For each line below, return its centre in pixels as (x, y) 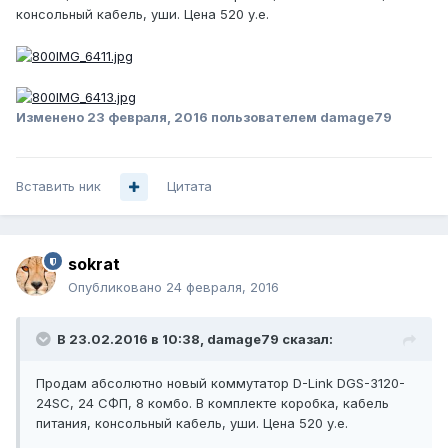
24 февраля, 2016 (222, 287)
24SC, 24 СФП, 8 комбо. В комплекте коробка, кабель (212, 403)
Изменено (51, 117)
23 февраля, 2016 (147, 117)
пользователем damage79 (300, 117)
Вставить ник (58, 186)
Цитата (189, 186)
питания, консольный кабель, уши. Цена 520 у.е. (192, 423)
